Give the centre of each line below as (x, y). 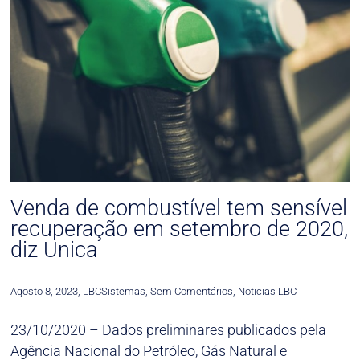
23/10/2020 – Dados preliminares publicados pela (169, 329)
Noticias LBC (268, 292)
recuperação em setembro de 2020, (180, 229)
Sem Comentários (191, 292)
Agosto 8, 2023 (45, 292)
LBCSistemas (115, 292)
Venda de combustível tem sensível (179, 209)
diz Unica (54, 250)
